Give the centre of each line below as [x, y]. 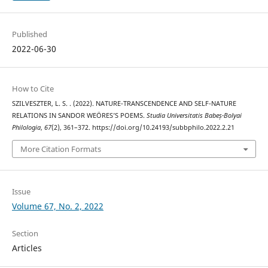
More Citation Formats [60, 149]
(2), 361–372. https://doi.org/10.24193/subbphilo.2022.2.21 [143, 128]
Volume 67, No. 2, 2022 [57, 206]
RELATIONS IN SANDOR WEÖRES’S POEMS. [79, 116]
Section [25, 233]
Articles [27, 248]
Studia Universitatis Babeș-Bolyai [194, 116]
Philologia [26, 128]
